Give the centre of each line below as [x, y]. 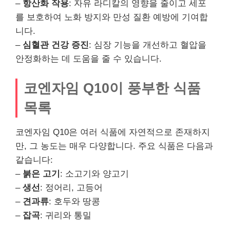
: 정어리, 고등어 [71, 188]
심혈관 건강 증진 [56, 45]
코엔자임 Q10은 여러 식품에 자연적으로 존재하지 [113, 132]
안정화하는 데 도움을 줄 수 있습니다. [89, 59]
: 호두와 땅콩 [74, 202]
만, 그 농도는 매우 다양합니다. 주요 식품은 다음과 [114, 146]
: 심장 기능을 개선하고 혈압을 [148, 45]
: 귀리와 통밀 [66, 215]
